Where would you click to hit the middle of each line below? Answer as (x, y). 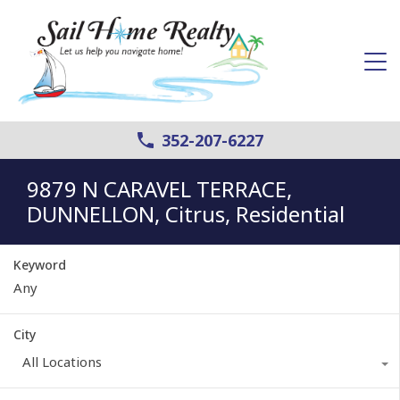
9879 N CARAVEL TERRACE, (159, 188)
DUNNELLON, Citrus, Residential (186, 213)
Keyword (40, 264)
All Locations (62, 361)
